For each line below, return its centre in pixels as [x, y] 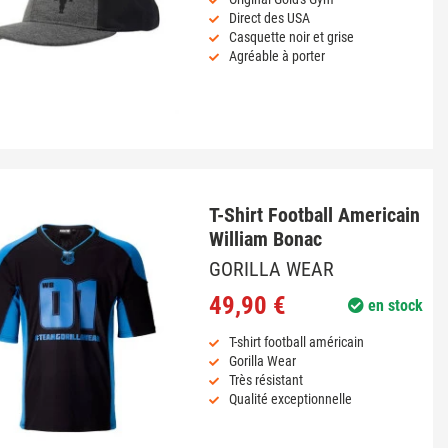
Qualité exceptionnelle [290, 399]
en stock [393, 306]
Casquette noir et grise [291, 37]
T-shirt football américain [296, 342]
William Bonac [265, 238]
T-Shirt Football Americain [314, 214]
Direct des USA [269, 18]
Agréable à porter [276, 56]
